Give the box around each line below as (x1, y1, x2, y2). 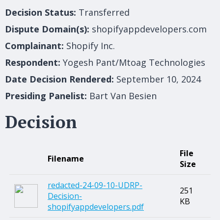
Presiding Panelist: (5, 89, 87, 102)
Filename (48, 153, 84, 164)
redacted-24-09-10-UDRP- (48, 179, 142, 191)
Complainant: (5, 39, 64, 52)
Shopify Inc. (66, 39, 115, 52)
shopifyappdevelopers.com (92, 23, 207, 35)
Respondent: (5, 56, 60, 68)
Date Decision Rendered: (5, 73, 114, 85)
